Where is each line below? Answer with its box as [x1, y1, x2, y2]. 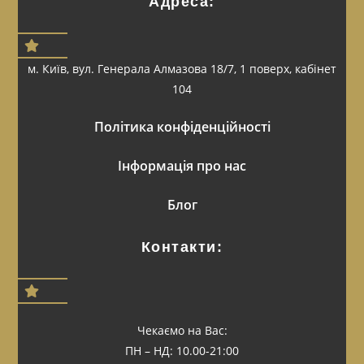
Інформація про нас [118, 157, 246, 175]
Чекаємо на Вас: [136, 323, 227, 339]
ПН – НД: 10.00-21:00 [125, 343, 239, 359]
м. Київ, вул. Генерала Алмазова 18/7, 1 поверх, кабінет [28, 61, 336, 77]
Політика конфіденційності [93, 118, 271, 136]
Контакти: [141, 239, 223, 256]
